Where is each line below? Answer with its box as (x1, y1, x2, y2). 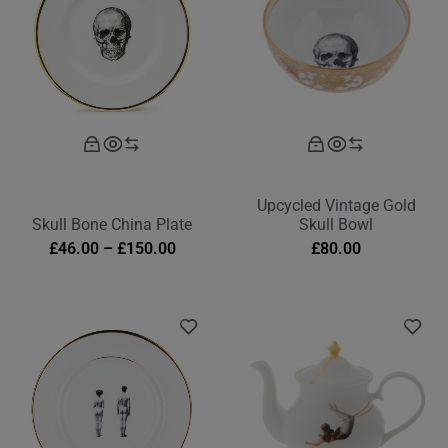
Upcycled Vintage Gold (256, 196, 416, 216)
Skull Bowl (299, 215, 373, 235)
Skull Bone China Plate (32, 215, 192, 235)
